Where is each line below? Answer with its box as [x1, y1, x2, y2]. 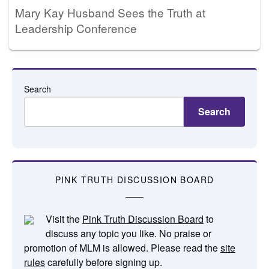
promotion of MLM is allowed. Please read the [24, 240, 220, 255]
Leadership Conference [15, 19, 137, 36]
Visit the [46, 211, 82, 226]
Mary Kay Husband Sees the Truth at [15, 4, 205, 20]
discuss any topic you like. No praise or [46, 226, 211, 240]
